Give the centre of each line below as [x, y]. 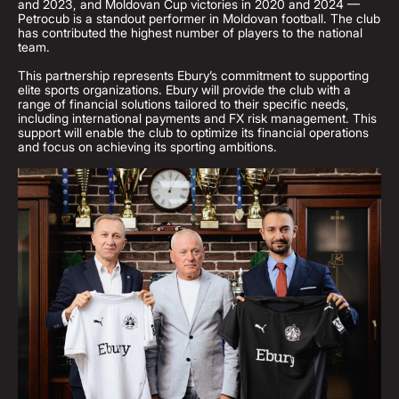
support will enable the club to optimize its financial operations [193, 132]
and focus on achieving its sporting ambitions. [147, 147]
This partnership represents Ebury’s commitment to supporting [193, 75]
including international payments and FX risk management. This [197, 118]
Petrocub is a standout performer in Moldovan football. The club [199, 18]
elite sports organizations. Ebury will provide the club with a [184, 90]
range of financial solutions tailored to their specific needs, [183, 104]
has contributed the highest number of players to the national [190, 33]
